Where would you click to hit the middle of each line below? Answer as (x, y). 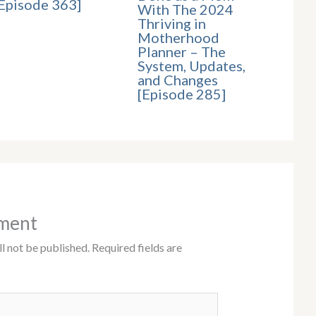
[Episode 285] (182, 93)
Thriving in (172, 23)
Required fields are (136, 247)
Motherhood (179, 37)
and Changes (178, 79)
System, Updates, (192, 65)
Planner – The (182, 51)
